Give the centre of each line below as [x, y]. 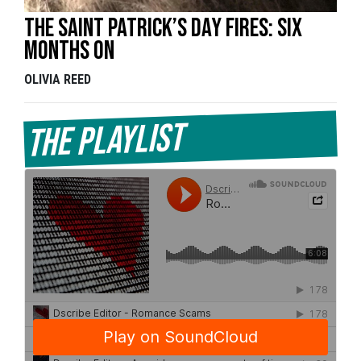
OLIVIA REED [58, 80]
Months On [69, 52]
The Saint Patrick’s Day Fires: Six [163, 29]
